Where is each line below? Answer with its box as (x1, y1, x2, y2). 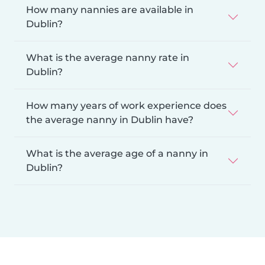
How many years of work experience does (26, 99, 227, 111)
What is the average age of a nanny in (26, 147, 208, 159)
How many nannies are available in (26, 4, 193, 15)
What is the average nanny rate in (26, 51, 189, 63)
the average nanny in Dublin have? (26, 114, 193, 125)
